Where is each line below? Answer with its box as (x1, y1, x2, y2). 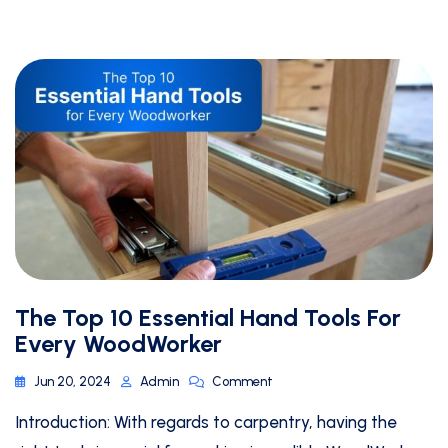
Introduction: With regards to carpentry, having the (15, 412, 397, 433)
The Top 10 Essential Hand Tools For (15, 303, 401, 333)
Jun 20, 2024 (34, 374, 111, 390)
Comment (212, 374, 273, 390)
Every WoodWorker (15, 329, 222, 359)
